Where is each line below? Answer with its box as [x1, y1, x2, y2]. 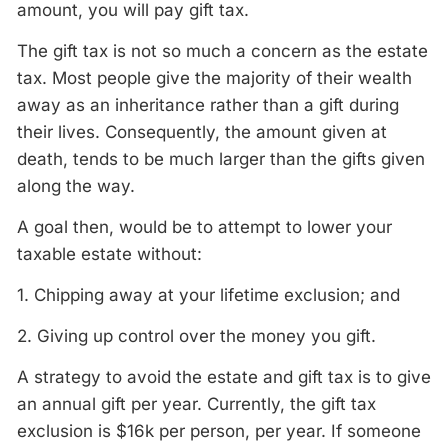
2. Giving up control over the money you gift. [17, 326, 376, 346]
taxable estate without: [17, 244, 202, 264]
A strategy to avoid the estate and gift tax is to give [17, 367, 431, 387]
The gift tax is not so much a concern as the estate [17, 41, 428, 61]
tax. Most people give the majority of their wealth [17, 68, 412, 88]
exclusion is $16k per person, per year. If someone [17, 421, 421, 441]
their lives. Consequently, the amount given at [17, 122, 387, 142]
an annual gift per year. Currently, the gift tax [17, 394, 376, 414]
